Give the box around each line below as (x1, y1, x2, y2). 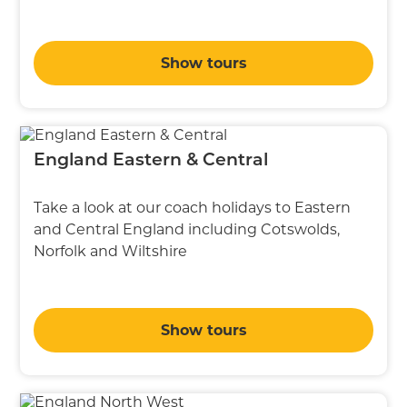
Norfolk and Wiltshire (34, 242, 188, 260)
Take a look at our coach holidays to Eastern (34, 198, 352, 216)
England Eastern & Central (34, 152, 269, 170)
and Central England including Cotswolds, (34, 220, 341, 238)
